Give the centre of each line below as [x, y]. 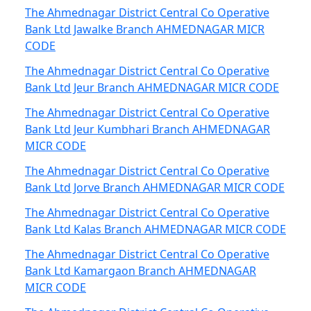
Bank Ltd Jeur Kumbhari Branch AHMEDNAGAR [148, 129]
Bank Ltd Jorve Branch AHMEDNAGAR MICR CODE [155, 187]
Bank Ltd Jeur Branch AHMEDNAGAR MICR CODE [152, 87]
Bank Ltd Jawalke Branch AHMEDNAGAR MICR [145, 29]
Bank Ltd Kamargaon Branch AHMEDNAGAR [141, 271]
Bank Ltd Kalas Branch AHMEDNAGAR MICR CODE [155, 229]
